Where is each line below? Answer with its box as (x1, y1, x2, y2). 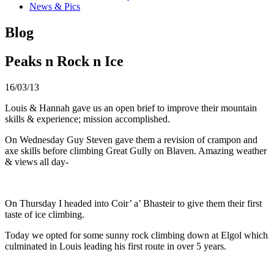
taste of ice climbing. (5, 209, 84, 220)
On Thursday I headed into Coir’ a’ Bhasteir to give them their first (5, 198, 262, 209)
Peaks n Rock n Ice (5, 53, 124, 69)
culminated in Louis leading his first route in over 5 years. (5, 240, 226, 251)
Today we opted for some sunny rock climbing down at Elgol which (5, 229, 268, 240)
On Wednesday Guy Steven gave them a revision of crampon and (5, 134, 257, 145)
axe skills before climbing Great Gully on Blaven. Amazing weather (5, 145, 267, 156)
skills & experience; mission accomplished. (5, 113, 170, 124)
